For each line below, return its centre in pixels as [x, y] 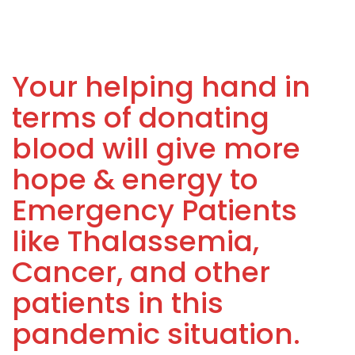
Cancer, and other [141, 272]
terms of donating [141, 118]
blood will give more [156, 149]
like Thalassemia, [136, 241]
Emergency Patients [155, 210]
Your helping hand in [161, 87]
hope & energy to [135, 179]
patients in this [118, 303]
